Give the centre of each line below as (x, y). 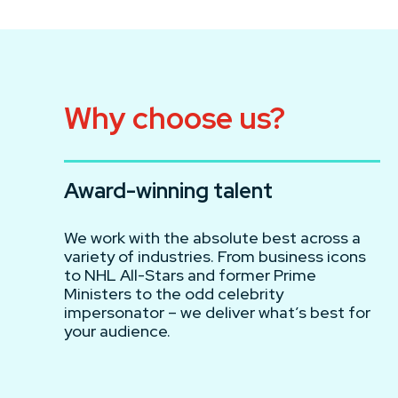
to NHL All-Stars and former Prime (190, 275)
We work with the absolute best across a (212, 237)
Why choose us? (175, 117)
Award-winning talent (168, 190)
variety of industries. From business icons (215, 256)
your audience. (117, 330)
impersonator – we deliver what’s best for (217, 312)
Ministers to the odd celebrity (174, 293)
